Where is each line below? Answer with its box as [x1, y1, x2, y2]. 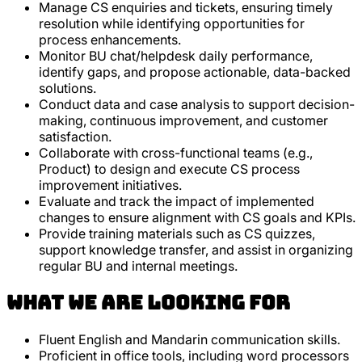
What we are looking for [6, 290, 290, 316]
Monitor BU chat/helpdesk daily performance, [39, 48, 313, 65]
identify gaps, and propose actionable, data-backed [39, 64, 351, 81]
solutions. [39, 80, 96, 97]
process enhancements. [39, 32, 181, 48]
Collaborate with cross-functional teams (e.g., [39, 145, 313, 162]
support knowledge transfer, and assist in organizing [39, 242, 353, 259]
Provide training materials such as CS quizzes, [39, 225, 315, 242]
